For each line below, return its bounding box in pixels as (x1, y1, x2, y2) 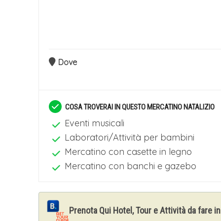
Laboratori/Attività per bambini (65, 131, 194, 143)
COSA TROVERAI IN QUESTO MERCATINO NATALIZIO (65, 102, 215, 111)
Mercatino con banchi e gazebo (65, 160, 196, 172)
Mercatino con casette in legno (65, 146, 192, 157)
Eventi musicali (65, 117, 124, 129)
